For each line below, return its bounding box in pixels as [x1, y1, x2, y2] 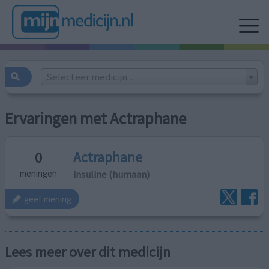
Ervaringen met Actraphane [5, 109, 187, 129]
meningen [20, 168, 58, 180]
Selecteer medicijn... [46, 70, 133, 83]
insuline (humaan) [73, 167, 151, 181]
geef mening [24, 193, 72, 205]
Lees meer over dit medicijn [5, 243, 171, 261]
